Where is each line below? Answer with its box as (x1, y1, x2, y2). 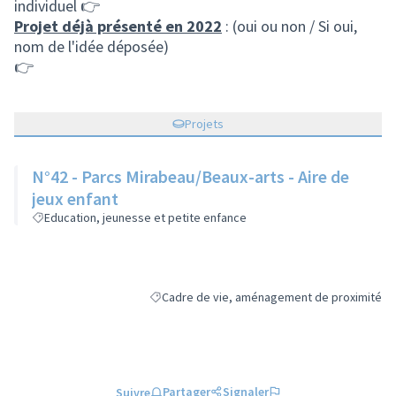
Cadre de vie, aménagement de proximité (162, 289, 382, 305)
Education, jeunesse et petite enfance (44, 209, 247, 225)
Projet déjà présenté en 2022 (14, 16, 222, 36)
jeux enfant (32, 187, 118, 209)
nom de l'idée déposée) (14, 36, 169, 57)
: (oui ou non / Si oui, (222, 16, 357, 36)
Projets (185, 116, 224, 132)
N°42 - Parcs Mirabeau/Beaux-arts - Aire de (32, 165, 349, 187)
